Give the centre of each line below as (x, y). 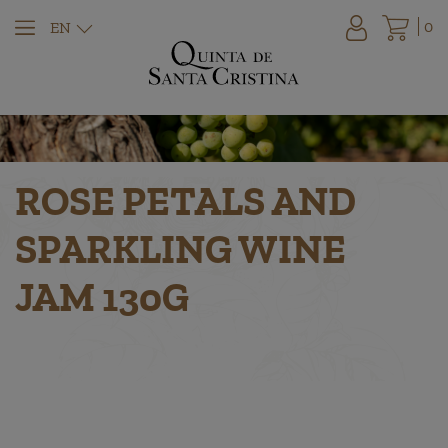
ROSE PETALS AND (185, 200)
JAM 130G (102, 296)
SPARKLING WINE (180, 248)
